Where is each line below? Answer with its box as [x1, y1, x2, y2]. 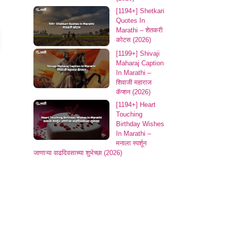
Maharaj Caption [116, 59, 164, 67]
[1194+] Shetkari [116, 7, 164, 15]
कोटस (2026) [116, 36, 151, 44]
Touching [116, 110, 142, 118]
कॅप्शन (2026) [116, 88, 150, 96]
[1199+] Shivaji [116, 49, 160, 57]
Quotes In [116, 17, 145, 24]
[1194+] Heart [116, 101, 156, 108]
